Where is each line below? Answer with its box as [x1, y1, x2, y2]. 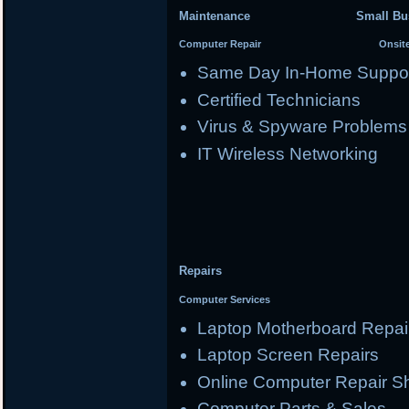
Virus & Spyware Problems [196, 117, 407, 137]
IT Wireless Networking [196, 143, 378, 163]
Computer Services [179, 293, 271, 305]
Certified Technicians [196, 89, 361, 110]
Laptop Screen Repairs [196, 345, 379, 365]
